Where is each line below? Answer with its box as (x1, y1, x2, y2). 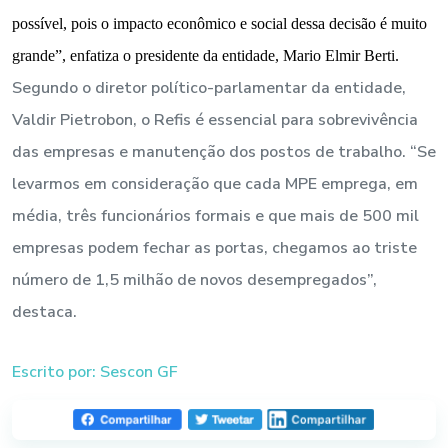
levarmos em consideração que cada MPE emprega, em (12, 172, 418, 195)
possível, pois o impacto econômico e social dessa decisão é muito (12, 14, 427, 32)
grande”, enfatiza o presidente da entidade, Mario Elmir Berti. (12, 46, 399, 64)
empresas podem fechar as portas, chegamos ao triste (12, 236, 417, 259)
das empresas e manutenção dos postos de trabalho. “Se (12, 140, 436, 163)
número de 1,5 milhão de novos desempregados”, (12, 268, 377, 291)
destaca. (12, 300, 77, 323)
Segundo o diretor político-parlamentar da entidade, (12, 76, 406, 99)
